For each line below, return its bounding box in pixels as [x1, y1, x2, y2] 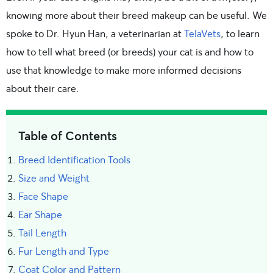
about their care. [6, 81, 79, 94]
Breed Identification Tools [18, 152, 130, 166]
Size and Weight [18, 171, 90, 184]
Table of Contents [18, 127, 117, 144]
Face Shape [18, 189, 68, 202]
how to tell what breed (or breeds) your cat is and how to [6, 44, 253, 58]
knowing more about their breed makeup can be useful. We [6, 8, 267, 21]
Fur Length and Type [18, 244, 109, 257]
